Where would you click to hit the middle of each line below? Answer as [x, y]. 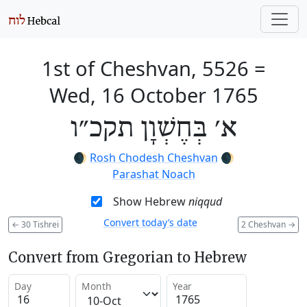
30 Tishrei [39, 224]
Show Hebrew [150, 201]
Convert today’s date [150, 222]
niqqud [205, 201]
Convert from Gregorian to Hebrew [127, 257]
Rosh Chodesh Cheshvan [153, 158]
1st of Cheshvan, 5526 [145, 68]
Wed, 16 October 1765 [153, 95]
